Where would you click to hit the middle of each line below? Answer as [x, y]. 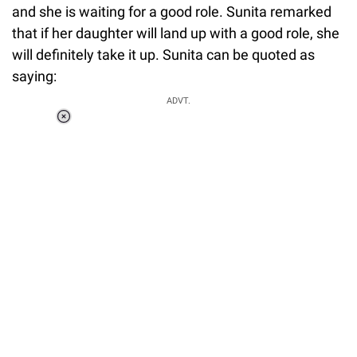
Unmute [131, 149]
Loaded [145, 128]
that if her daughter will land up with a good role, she [176, 33]
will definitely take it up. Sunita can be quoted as [163, 54]
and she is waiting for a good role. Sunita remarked [172, 11]
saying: [34, 76]
